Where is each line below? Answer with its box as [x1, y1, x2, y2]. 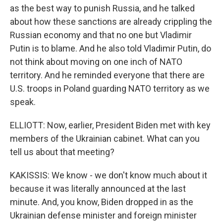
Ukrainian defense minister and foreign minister [10, 210, 197, 221]
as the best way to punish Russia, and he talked [10, 3, 195, 13]
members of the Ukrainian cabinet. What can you [10, 133, 200, 144]
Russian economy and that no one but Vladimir [10, 30, 192, 40]
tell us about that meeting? [10, 147, 114, 157]
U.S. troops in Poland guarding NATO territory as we [10, 83, 210, 94]
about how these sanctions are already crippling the [10, 16, 212, 27]
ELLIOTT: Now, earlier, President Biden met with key [10, 120, 211, 130]
